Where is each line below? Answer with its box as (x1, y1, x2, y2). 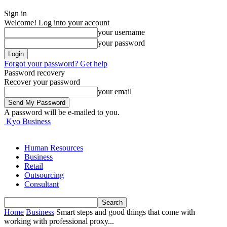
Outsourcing (24, 171, 64, 179)
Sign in (4, 9, 27, 18)
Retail (24, 162, 43, 170)
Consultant (24, 180, 59, 188)
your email (98, 87, 132, 96)
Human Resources (24, 143, 83, 152)
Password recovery (4, 68, 65, 77)
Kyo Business (6, 117, 51, 126)
